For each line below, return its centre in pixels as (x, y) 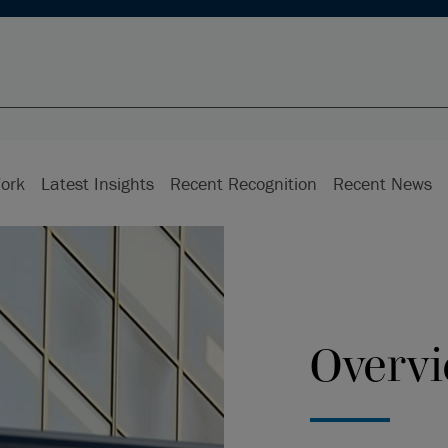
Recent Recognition (243, 183)
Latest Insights (97, 183)
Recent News (382, 183)
